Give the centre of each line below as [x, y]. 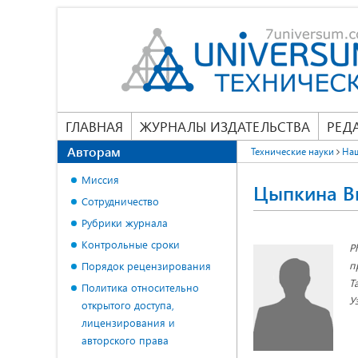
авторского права [125, 340]
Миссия [100, 179]
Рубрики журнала [125, 223]
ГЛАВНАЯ [94, 126]
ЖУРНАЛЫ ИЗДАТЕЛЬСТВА [225, 126]
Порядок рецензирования [146, 266]
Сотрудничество [120, 201]
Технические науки [292, 151]
